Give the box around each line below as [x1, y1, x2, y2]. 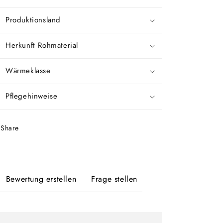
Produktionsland [5, 14, 61, 25]
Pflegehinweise [5, 91, 58, 102]
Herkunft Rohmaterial [5, 40, 78, 51]
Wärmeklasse [5, 65, 51, 76]
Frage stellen [91, 173, 137, 185]
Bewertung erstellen [5, 173, 77, 185]
